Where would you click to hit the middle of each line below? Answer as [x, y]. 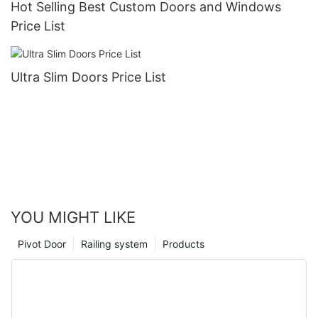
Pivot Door [42, 244]
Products [183, 244]
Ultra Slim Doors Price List [88, 77]
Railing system [114, 244]
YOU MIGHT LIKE [73, 218]
